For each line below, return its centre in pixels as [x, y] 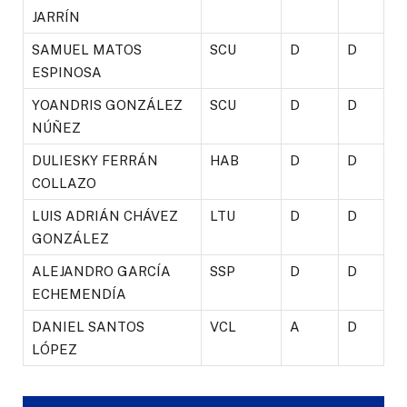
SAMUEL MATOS [87, 50]
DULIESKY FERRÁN [95, 161]
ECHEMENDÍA [79, 294]
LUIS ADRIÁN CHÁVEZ [105, 216]
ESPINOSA [67, 73]
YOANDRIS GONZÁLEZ [107, 105]
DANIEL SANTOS [88, 327]
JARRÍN [56, 17]
